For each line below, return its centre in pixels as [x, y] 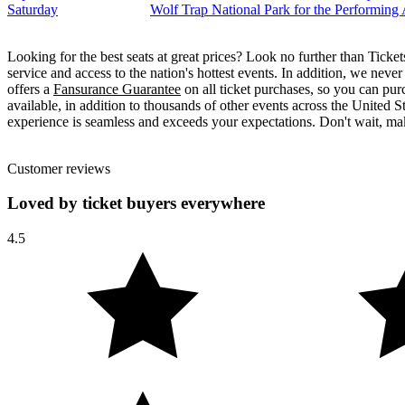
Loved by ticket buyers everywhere [136, 203]
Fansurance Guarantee [117, 89]
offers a [30, 89]
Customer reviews [59, 168]
